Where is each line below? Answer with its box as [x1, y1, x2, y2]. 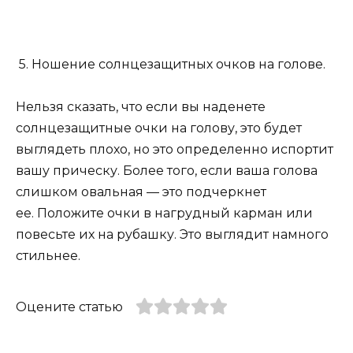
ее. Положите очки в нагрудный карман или [16, 206, 313, 221]
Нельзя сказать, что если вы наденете [16, 99, 266, 115]
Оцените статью [16, 299, 123, 315]
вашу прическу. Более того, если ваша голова [16, 163, 318, 179]
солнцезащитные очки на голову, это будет [16, 121, 302, 136]
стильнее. [16, 248, 80, 264]
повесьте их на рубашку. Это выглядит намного [16, 227, 329, 243]
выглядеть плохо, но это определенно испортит [16, 142, 333, 158]
